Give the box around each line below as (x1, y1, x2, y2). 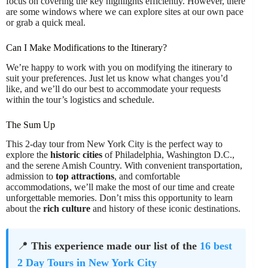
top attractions (56, 171, 114, 182)
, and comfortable (114, 171, 180, 182)
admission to (6, 171, 56, 182)
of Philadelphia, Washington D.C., (102, 150, 234, 160)
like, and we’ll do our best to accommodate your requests (6, 83, 221, 94)
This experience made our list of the (31, 240, 200, 252)
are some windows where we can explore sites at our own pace (6, 6, 243, 17)
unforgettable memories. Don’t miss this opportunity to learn (6, 193, 233, 203)
